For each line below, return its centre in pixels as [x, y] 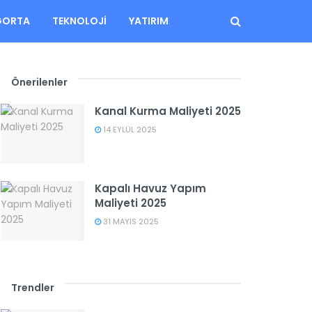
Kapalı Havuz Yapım [150, 188]
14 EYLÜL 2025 [129, 130]
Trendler [33, 287]
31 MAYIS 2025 [130, 221]
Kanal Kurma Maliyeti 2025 [168, 111]
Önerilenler [39, 82]
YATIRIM [148, 21]
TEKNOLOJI [79, 21]
